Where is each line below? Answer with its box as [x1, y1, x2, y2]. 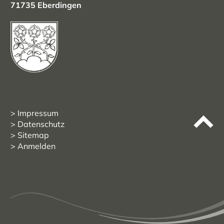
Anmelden [17, 141, 55, 151]
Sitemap [17, 130, 49, 140]
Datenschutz [17, 119, 64, 129]
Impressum [17, 108, 58, 118]
